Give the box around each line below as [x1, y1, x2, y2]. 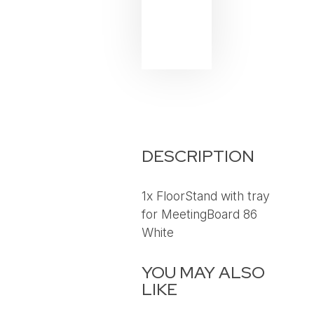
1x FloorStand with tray [141, 188, 270, 203]
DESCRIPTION [141, 144, 254, 167]
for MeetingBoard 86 [141, 206, 257, 221]
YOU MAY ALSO [141, 261, 265, 283]
